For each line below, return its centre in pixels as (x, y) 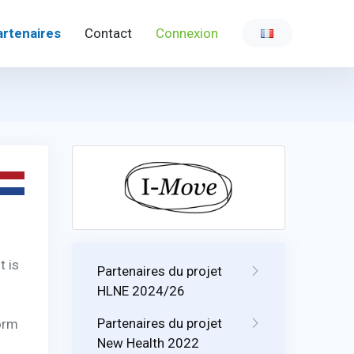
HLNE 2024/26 (141, 290)
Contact (108, 34)
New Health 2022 (148, 343)
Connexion (187, 34)
